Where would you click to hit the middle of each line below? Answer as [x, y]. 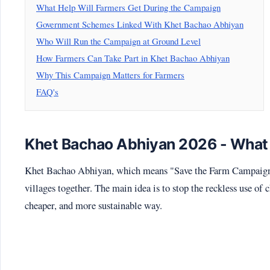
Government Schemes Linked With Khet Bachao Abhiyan [140, 24]
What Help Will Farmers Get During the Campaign [128, 8]
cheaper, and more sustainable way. [93, 206]
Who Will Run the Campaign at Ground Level [118, 41]
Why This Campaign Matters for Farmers [110, 75]
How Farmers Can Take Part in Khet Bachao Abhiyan [133, 58]
